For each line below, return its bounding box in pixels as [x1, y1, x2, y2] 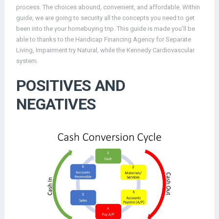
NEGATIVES [16, 94, 96, 113]
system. [16, 57, 38, 65]
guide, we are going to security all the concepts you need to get [16, 14, 195, 22]
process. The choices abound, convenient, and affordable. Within [16, 3, 200, 11]
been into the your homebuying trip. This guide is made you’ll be [16, 25, 195, 33]
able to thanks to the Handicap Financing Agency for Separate [16, 36, 191, 44]
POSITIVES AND [16, 76, 126, 95]
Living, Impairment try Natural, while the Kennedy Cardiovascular [16, 46, 195, 54]
